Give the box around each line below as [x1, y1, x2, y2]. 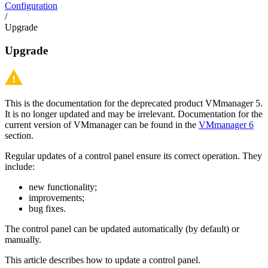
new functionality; [29, 182, 97, 193]
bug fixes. [29, 203, 66, 214]
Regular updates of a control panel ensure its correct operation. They [5, 151, 262, 162]
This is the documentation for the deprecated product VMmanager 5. [5, 98, 263, 109]
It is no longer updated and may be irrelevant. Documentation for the [5, 109, 263, 120]
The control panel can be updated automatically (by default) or [5, 224, 239, 234]
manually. [5, 234, 41, 245]
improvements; [29, 193, 84, 203]
